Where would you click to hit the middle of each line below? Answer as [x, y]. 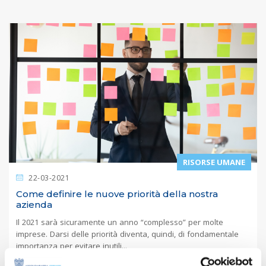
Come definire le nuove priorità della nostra [117, 194]
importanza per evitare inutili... [72, 246]
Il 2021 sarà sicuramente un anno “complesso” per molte [120, 222]
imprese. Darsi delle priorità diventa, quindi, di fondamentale [127, 234]
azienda [34, 204]
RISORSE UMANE [214, 162]
